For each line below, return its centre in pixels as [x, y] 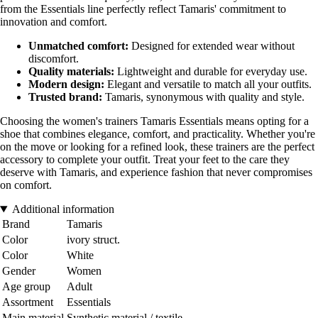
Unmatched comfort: [78, 46]
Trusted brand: [65, 97]
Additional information [63, 209]
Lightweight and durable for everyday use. [211, 72]
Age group [26, 287]
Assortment [28, 302]
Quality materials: [71, 72]
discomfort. [54, 59]
